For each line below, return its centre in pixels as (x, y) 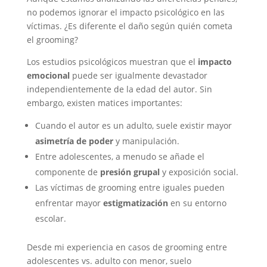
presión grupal (130, 172)
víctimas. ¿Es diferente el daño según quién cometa (129, 26)
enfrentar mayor (69, 203)
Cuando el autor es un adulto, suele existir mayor (133, 125)
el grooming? (52, 40)
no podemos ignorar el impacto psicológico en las (125, 12)
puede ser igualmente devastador (138, 75)
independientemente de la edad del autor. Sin (119, 89)
